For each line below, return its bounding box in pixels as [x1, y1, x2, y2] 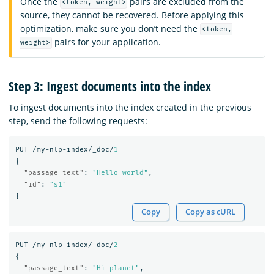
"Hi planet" [92, 264, 139, 273]
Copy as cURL [185, 207, 236, 218]
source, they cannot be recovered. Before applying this [20, 9, 244, 21]
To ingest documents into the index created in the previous [9, 102, 251, 114]
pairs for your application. [51, 35, 161, 48]
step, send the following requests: [9, 115, 147, 127]
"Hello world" [92, 168, 148, 177]
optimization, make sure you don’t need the [20, 22, 200, 34]
